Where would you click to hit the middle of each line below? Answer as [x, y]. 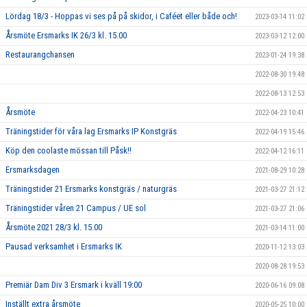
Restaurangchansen [40, 55]
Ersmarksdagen [33, 170]
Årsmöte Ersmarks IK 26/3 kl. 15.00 [66, 36]
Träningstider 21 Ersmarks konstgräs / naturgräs [91, 189]
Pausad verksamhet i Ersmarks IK [64, 247]
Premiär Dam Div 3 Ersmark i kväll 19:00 [74, 285]
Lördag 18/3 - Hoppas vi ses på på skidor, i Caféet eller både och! [121, 16]
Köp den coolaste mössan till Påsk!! [69, 151]
